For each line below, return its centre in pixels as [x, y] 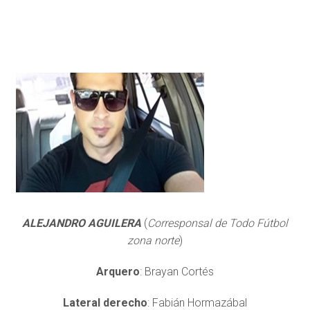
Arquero [118, 271]
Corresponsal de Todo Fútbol [217, 223]
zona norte [153, 240]
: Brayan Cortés [176, 271]
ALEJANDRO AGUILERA [81, 223]
